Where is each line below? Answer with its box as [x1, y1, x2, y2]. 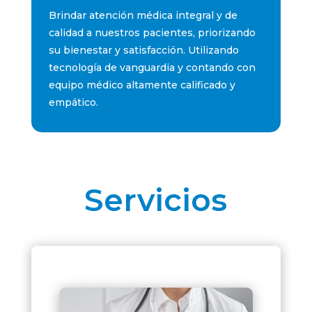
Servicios [84, 180, 228, 219]
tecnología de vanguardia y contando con [48, 61, 256, 74]
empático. [48, 95, 98, 109]
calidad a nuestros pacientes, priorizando [48, 26, 256, 39]
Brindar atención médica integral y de [48, 8, 237, 22]
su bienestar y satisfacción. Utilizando [48, 43, 239, 56]
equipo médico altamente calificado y [48, 78, 235, 91]
